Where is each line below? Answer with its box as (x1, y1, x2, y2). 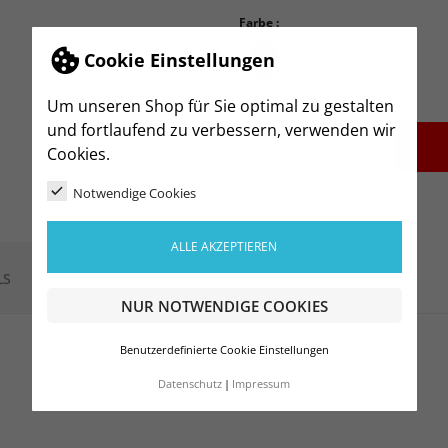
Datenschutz (158, 377, 222, 392)
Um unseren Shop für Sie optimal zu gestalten (46, 94, 394, 117)
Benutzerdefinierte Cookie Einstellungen (119, 343, 329, 358)
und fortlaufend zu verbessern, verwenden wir (46, 118, 396, 141)
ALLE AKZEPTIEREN (171, 238, 277, 256)
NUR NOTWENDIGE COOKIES (120, 295, 328, 316)
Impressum (232, 377, 290, 392)
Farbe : (239, 14, 279, 31)
